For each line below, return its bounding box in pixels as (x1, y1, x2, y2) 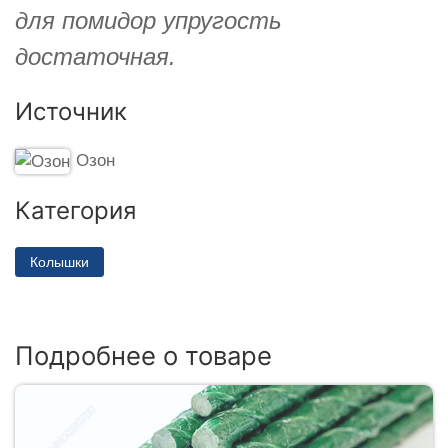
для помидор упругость (15, 6, 282, 34)
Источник (15, 96, 127, 126)
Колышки (30, 253, 89, 270)
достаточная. (15, 42, 176, 70)
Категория (15, 195, 136, 225)
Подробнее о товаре (15, 340, 272, 372)
